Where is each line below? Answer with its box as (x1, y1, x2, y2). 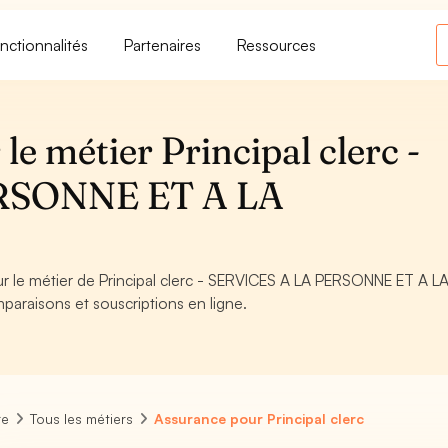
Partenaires (124, 34, 202, 55)
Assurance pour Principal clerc (154, 410, 365, 427)
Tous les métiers (30, 410, 134, 427)
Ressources (237, 34, 317, 55)
